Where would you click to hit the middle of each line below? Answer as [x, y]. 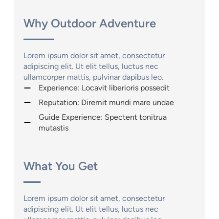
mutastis [54, 128]
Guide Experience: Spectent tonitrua [103, 117]
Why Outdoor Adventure [90, 23]
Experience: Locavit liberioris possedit [104, 88]
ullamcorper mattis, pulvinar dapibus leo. [93, 77]
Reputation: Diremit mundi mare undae [106, 102]
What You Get [61, 166]
